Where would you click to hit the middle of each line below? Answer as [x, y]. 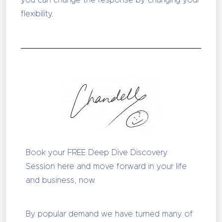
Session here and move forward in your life [106, 166]
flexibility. [37, 14]
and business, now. [61, 180]
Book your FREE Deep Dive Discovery [97, 153]
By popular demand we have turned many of [109, 214]
